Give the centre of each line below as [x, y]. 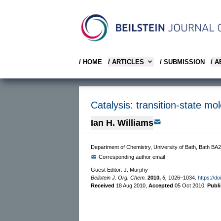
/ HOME [91, 62]
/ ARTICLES [126, 62]
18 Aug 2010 [131, 185]
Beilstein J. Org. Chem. [118, 177]
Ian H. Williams [122, 123]
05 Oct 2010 [189, 185]
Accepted [162, 185]
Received [103, 185]
